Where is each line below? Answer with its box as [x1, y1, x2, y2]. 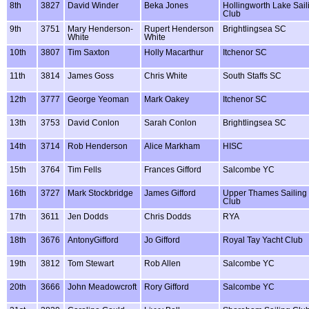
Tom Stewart [68, 259, 114, 268]
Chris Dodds [144, 212, 191, 221]
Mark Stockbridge [68, 188, 133, 197]
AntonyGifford [68, 235, 119, 244]
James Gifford [144, 188, 196, 197]
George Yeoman [68, 94, 129, 103]
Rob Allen [144, 259, 181, 268]
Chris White [144, 71, 188, 80]
